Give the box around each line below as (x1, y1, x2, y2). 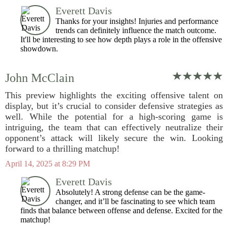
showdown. (20, 44, 58, 53)
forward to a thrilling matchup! (5, 144, 120, 154)
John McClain (5, 71, 74, 84)
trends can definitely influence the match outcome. (55, 26, 216, 35)
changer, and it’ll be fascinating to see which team (55, 197, 215, 206)
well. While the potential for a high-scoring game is (5, 111, 223, 122)
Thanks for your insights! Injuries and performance (55, 17, 218, 25)
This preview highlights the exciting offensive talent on (5, 90, 223, 100)
